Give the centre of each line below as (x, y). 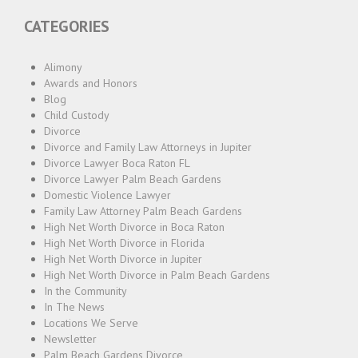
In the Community (86, 291)
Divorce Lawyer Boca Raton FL (117, 163)
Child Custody (77, 115)
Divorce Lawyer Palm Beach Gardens (133, 179)
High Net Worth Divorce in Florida (124, 243)
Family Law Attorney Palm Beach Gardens (143, 211)
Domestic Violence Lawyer (107, 195)
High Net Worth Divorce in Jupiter (123, 259)
